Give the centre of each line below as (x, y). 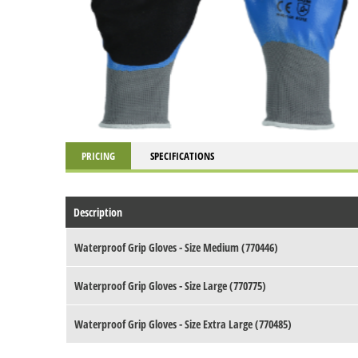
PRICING (98, 156)
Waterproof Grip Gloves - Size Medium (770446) (176, 248)
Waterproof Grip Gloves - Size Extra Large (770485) (183, 324)
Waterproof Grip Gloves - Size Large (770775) (170, 286)
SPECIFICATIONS (182, 156)
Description (98, 213)
